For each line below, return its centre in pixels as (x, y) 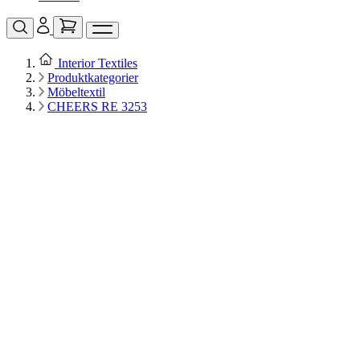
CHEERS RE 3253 (97, 107)
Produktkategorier (93, 78)
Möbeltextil (76, 92)
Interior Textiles (98, 63)
